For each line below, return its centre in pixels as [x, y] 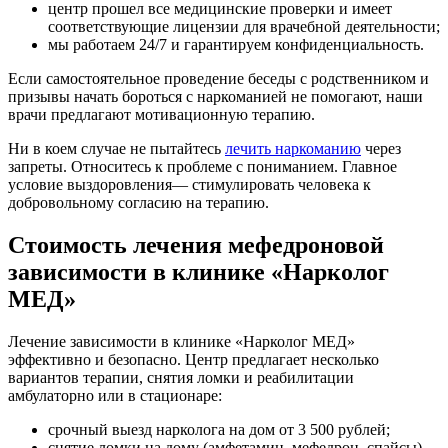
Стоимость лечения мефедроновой [196, 244]
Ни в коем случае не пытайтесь [116, 148]
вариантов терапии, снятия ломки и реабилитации [181, 377]
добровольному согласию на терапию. [138, 202]
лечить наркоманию [293, 148]
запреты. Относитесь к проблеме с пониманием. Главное [202, 166]
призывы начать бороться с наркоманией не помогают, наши [215, 96]
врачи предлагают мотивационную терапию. [161, 114]
